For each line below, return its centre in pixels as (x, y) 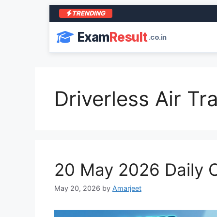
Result (128, 37)
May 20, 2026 (77, 188)
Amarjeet (127, 188)
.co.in (157, 37)
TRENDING (88, 13)
